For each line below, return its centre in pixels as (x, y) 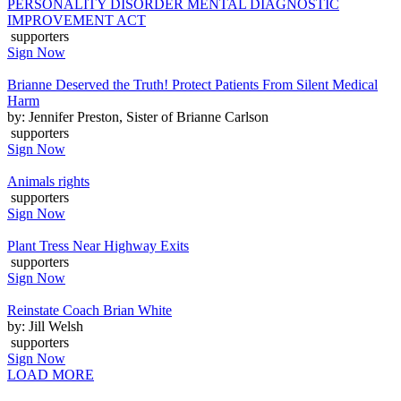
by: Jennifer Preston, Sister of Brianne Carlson (138, 116)
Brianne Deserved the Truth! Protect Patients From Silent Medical (192, 84)
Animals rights (48, 181)
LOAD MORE (51, 374)
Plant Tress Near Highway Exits (98, 245)
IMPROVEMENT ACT (77, 20)
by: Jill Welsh (45, 326)
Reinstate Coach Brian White (90, 310)
